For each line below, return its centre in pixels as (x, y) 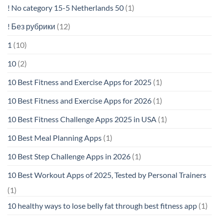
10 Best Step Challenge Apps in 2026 (69, 156)
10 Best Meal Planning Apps (55, 138)
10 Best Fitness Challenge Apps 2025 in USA (82, 119)
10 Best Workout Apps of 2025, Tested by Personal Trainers (107, 175)
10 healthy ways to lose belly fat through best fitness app (102, 206)
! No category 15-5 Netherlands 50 (66, 8)
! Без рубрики (31, 26)
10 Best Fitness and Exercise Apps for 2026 (79, 101)
